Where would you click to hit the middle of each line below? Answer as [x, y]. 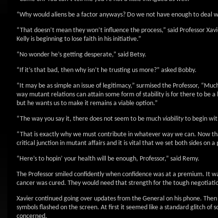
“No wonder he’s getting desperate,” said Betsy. [82, 55]
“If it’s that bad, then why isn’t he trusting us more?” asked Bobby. [107, 70]
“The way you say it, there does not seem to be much [90, 119]
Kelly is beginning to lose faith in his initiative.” [79, 39]
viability [174, 119]
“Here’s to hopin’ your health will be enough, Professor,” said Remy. [108, 159]
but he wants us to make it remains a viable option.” [87, 103]
